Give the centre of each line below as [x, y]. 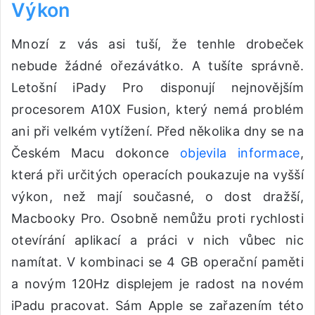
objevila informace [240, 153]
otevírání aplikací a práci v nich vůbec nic [157, 240]
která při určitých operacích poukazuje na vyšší [157, 174]
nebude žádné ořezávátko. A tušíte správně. [157, 65]
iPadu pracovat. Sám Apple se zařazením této [157, 305]
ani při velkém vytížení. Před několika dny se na [157, 131]
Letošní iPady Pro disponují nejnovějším [157, 87]
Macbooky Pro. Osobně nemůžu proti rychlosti [157, 218]
